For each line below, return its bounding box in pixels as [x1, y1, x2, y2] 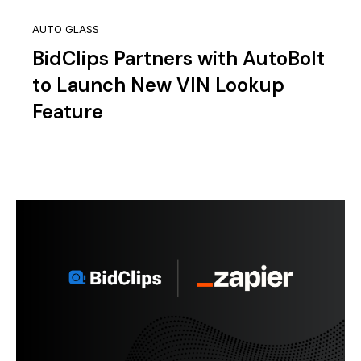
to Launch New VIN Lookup [32, 73, 284, 98]
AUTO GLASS [32, 23, 99, 36]
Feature [32, 99, 103, 125]
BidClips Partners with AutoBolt [32, 46, 325, 72]
